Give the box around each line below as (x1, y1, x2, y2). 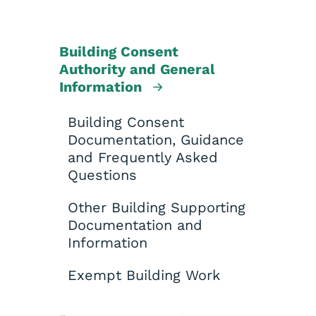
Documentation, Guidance (68, 130, 244, 148)
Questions (68, 166, 137, 183)
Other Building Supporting (68, 198, 245, 216)
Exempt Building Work (68, 266, 220, 284)
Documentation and (68, 216, 202, 233)
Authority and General (59, 61, 215, 78)
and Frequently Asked (68, 148, 218, 166)
